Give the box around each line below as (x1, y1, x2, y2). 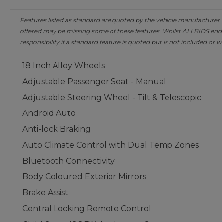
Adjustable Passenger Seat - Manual (22, 77, 166, 86)
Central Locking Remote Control (22, 204, 151, 213)
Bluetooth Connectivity (22, 156, 115, 166)
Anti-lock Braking (22, 124, 91, 134)
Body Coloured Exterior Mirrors (22, 172, 146, 181)
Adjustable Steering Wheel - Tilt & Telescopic (22, 93, 201, 102)
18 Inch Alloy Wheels (22, 61, 105, 70)
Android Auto (22, 109, 76, 118)
